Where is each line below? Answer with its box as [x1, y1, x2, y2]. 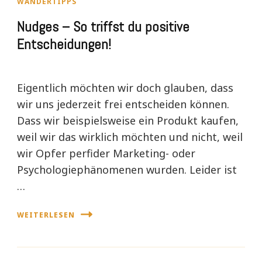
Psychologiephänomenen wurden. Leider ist [17, 163, 237, 177]
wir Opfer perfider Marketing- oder [17, 146, 195, 161]
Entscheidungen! [17, 36, 111, 54]
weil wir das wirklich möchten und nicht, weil [17, 130, 243, 144]
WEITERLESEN [17, 209, 75, 220]
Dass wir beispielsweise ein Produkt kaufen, [17, 113, 239, 128]
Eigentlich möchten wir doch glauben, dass [17, 81, 233, 95]
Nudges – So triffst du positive [17, 18, 189, 36]
